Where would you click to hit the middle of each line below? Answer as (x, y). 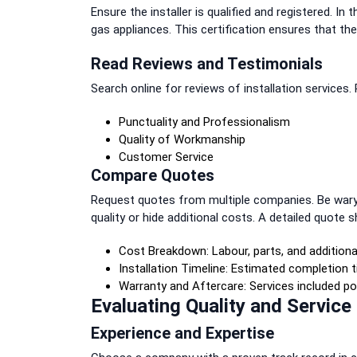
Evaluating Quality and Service (221, 306)
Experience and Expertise (182, 333)
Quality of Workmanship (182, 139)
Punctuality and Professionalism (204, 122)
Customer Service (166, 157)
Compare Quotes (153, 175)
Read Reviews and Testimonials (207, 63)
